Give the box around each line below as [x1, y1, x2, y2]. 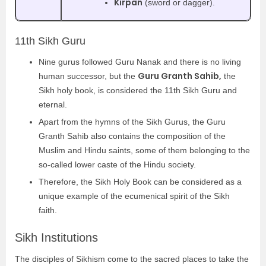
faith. [39, 205, 59, 215]
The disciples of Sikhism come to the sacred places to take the [15, 254, 249, 264]
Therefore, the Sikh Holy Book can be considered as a [39, 176, 242, 186]
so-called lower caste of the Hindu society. [39, 159, 198, 169]
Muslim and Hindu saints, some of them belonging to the [39, 145, 250, 155]
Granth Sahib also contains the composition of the [39, 131, 226, 141]
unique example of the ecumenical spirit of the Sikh [39, 191, 230, 201]
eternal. [39, 99, 69, 109]
